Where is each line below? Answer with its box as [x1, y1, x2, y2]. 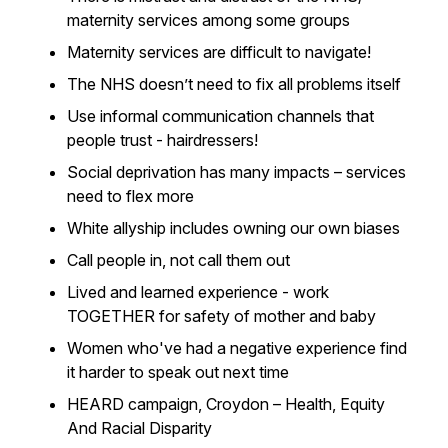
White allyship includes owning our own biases [67, 218, 400, 238]
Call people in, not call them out [67, 250, 290, 270]
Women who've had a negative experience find [67, 338, 407, 358]
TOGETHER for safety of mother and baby [67, 306, 376, 326]
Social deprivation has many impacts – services [67, 162, 406, 182]
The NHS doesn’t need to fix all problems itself [67, 74, 401, 94]
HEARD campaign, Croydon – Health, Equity [67, 394, 385, 414]
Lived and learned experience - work [67, 282, 329, 302]
